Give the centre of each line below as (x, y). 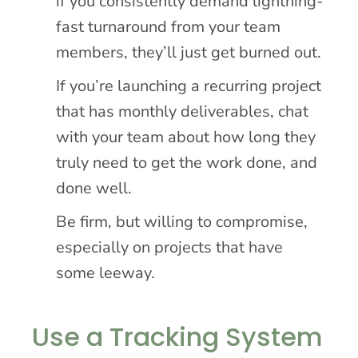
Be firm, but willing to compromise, (182, 221)
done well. (94, 188)
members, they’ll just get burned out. (189, 52)
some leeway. (106, 272)
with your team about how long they (186, 137)
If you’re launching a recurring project (189, 86)
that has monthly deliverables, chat (183, 111)
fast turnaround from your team (169, 26)
